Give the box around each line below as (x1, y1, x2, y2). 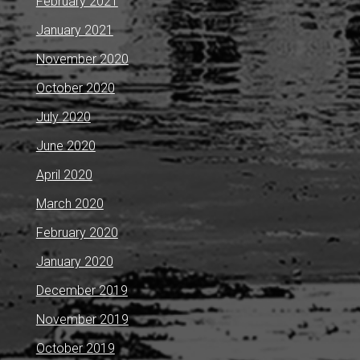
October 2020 (35, 80, 115, 96)
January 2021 (35, 22, 113, 39)
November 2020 (35, 51, 129, 67)
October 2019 (35, 341, 115, 357)
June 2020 (35, 138, 96, 154)
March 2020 (35, 196, 104, 212)
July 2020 (35, 109, 91, 125)
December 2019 (35, 283, 128, 299)
